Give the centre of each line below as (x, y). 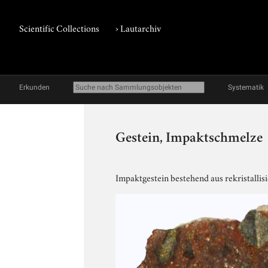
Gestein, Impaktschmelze (189, 139)
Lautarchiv (141, 28)
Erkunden (34, 87)
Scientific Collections (59, 28)
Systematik (246, 87)
